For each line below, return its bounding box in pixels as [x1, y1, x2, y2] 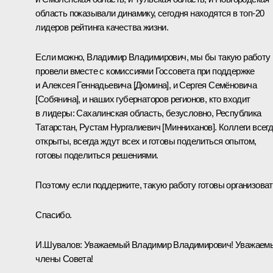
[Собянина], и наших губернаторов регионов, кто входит [35, 93, 250, 104]
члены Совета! [35, 253, 93, 264]
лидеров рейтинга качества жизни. [35, 21, 169, 32]
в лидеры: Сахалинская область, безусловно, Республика [35, 107, 261, 118]
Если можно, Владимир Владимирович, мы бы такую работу [35, 51, 271, 62]
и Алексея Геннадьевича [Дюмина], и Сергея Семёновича [35, 79, 257, 90]
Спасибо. [35, 209, 72, 220]
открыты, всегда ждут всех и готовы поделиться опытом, [35, 135, 257, 146]
